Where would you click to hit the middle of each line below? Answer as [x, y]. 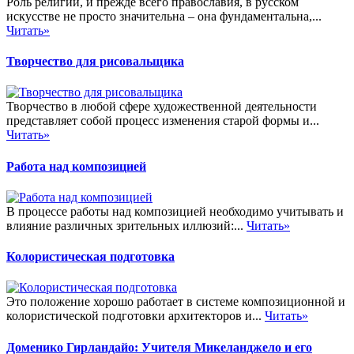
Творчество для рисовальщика [95, 62]
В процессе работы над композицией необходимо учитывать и [175, 211]
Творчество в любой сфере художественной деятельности [162, 107]
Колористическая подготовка [90, 257]
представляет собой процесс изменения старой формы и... [163, 121]
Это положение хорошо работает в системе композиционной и [176, 302]
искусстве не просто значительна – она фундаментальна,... [164, 16]
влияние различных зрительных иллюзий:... [126, 225]
